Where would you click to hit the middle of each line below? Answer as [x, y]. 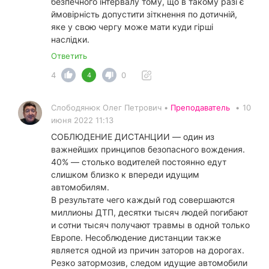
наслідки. [70, 40]
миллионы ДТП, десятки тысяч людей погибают [150, 213]
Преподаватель [200, 108]
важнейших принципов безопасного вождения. [148, 150]
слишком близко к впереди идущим [125, 175]
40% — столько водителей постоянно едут [139, 162]
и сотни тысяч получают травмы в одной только [150, 225]
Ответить [69, 56]
